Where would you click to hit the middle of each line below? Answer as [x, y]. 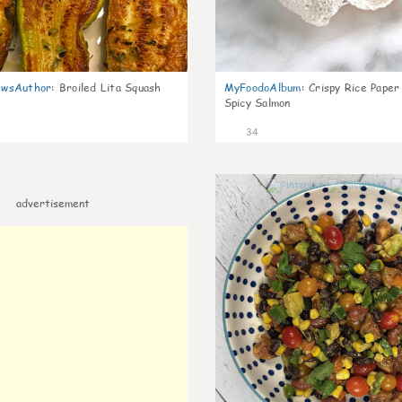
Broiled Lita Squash [110, 87]
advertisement [52, 203]
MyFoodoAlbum [262, 87]
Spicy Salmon [257, 103]
